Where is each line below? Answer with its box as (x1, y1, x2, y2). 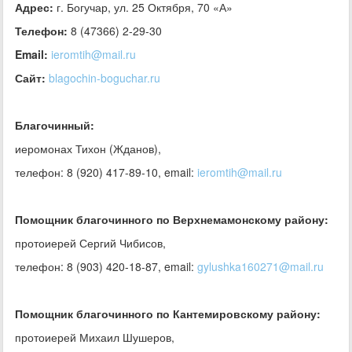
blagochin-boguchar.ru (49, 70, 160, 86)
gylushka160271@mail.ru (197, 258, 324, 274)
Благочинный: (15, 117, 94, 133)
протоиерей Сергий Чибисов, (15, 235, 166, 251)
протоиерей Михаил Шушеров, (15, 329, 174, 345)
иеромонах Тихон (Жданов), (15, 141, 161, 156)
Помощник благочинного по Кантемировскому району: (15, 306, 321, 321)
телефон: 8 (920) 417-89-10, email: (15, 164, 197, 180)
